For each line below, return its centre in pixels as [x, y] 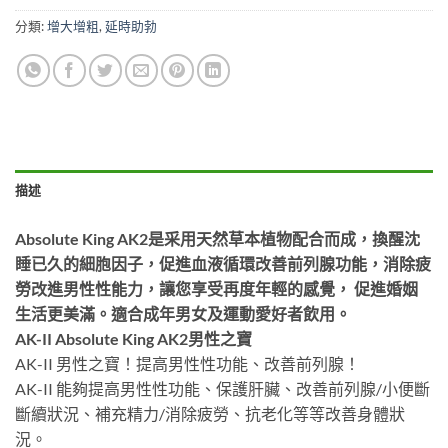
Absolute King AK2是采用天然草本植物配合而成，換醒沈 [217, 239]
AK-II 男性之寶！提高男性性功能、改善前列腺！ [187, 364]
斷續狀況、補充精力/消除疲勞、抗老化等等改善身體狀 [210, 414]
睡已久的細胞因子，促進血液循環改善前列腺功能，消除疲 [223, 264]
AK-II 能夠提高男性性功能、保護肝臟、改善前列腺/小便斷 [222, 389]
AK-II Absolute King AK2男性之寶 [133, 339]
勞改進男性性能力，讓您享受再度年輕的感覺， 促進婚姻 [216, 289]
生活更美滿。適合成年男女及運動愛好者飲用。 [183, 314]
